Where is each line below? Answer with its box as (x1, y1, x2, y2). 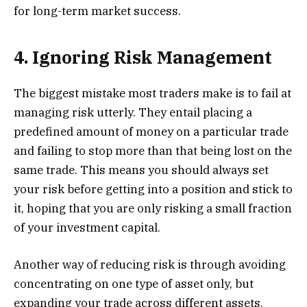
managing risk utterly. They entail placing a (14, 104, 252, 120)
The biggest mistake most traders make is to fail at (14, 85, 291, 101)
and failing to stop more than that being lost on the (14, 143, 292, 158)
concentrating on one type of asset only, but (14, 275, 254, 291)
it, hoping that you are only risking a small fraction (14, 200, 292, 216)
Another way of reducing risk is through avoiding (14, 256, 286, 272)
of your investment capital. (14, 219, 163, 235)
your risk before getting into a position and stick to (14, 181, 293, 197)
